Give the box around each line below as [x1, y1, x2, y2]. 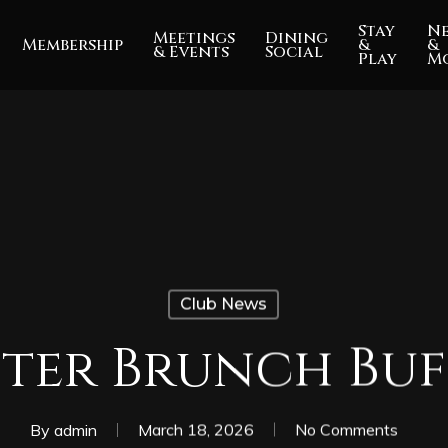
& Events [153, 41, 230, 63]
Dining [265, 27, 329, 49]
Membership [22, 34, 124, 56]
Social [265, 41, 324, 63]
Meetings [153, 27, 236, 49]
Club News [180, 294, 267, 314]
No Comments [295, 419, 398, 440]
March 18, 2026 [138, 419, 254, 440]
